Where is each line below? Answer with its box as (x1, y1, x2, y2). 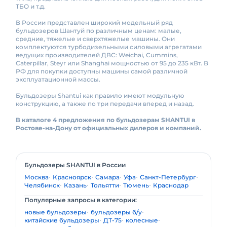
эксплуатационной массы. (16, 75, 100, 83)
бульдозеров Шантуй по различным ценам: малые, (16, 27, 181, 34)
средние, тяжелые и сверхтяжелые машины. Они (16, 35, 175, 43)
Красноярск (53, 173, 91, 181)
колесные (126, 216, 158, 224)
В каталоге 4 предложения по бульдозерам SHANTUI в (16, 116, 195, 124)
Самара (95, 173, 120, 181)
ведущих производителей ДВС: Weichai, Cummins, (16, 51, 178, 59)
